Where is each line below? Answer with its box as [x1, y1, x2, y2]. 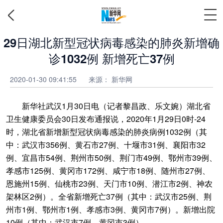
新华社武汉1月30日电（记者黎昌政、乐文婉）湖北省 [6, 100, 211, 111]
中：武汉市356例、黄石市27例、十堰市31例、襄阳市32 [6, 139, 206, 150]
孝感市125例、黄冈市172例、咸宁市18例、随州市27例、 [6, 165, 210, 176]
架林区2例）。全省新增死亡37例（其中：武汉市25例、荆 [6, 191, 212, 202]
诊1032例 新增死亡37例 [48, 50, 175, 67]
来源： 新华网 [89, 74, 132, 84]
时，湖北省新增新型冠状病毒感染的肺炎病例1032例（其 [6, 126, 207, 137]
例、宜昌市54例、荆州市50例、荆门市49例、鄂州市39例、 [6, 152, 217, 163]
